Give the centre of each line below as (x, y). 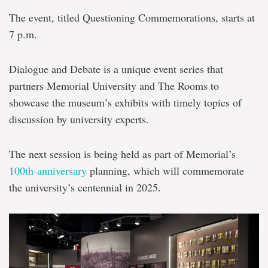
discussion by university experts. (79, 119)
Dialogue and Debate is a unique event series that (116, 69)
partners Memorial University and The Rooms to (114, 86)
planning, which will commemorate (165, 171)
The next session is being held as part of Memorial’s (122, 154)
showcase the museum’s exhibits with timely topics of (125, 103)
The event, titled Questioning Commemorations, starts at (132, 18)
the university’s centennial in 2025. (85, 188)
